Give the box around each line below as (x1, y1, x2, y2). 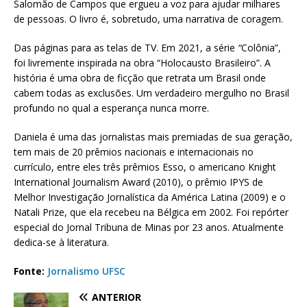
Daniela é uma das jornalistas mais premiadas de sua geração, (14, 130, 293, 143)
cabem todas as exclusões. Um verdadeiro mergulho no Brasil (14, 86, 289, 99)
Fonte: (14, 264, 47, 278)
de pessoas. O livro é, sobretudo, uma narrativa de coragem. (14, 12, 283, 25)
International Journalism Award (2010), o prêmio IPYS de (14, 175, 263, 188)
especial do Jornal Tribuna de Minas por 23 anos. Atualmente (14, 220, 284, 234)
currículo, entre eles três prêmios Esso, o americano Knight (14, 160, 276, 173)
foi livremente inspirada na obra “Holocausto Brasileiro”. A (14, 56, 271, 69)
